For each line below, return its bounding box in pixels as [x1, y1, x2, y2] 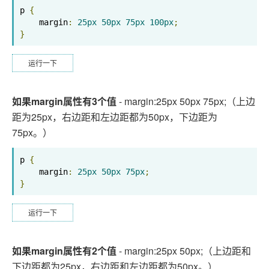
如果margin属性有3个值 [12, 94, 116, 108]
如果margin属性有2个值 [12, 244, 116, 258]
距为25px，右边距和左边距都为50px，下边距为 [12, 110, 217, 124]
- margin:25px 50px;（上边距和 [116, 244, 251, 258]
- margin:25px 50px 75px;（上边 [116, 94, 255, 108]
